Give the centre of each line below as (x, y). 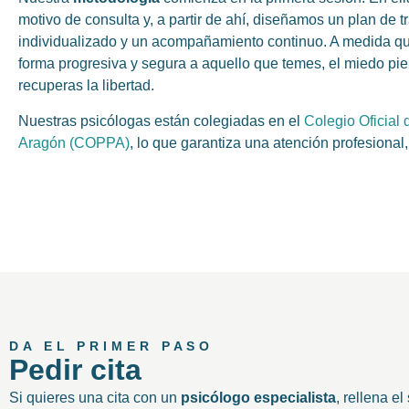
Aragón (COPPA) (74, 142)
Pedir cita (75, 370)
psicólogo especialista (258, 398)
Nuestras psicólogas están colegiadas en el (161, 121)
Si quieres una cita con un (95, 398)
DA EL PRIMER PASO (112, 346)
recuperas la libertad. (86, 86)
